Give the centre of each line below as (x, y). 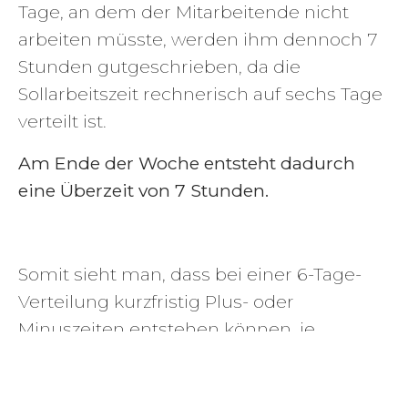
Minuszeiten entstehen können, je (167, 328)
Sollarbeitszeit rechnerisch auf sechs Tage (200, 93)
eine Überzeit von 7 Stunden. (143, 190)
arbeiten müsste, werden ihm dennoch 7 (198, 39)
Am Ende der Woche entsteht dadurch (187, 163)
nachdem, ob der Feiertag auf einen (176, 356)
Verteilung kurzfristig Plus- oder (156, 301)
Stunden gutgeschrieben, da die (159, 66)
